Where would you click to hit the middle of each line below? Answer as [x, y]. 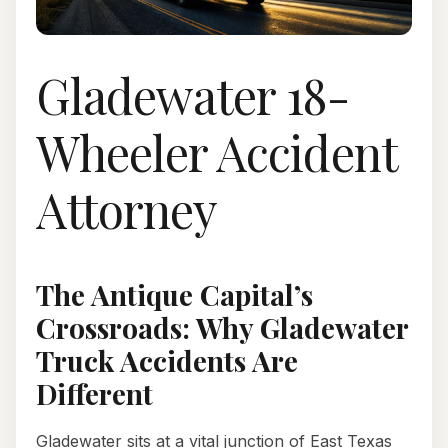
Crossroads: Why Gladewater [222, 328]
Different [94, 394]
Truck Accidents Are [167, 361]
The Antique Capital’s [174, 295]
